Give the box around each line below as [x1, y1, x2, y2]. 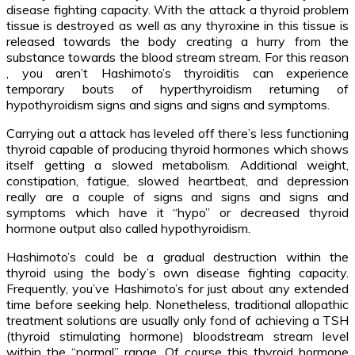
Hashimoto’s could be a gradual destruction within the [6, 248, 349, 265]
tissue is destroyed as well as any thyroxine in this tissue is [6, 17, 349, 33]
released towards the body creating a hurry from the [6, 32, 349, 49]
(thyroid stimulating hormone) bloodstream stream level [6, 327, 349, 344]
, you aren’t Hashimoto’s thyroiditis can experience [6, 64, 349, 81]
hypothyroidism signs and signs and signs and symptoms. [6, 96, 330, 113]
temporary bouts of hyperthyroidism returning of [6, 80, 349, 97]
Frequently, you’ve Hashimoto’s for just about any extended [6, 280, 349, 296]
